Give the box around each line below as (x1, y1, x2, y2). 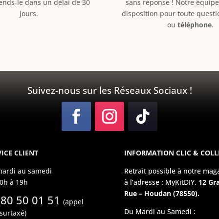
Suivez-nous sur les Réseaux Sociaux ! (27, 84, 192, 97)
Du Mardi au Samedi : (124, 206, 196, 216)
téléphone (177, 20, 212, 30)
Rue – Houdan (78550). (124, 188, 199, 198)
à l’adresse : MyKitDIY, (124, 177, 198, 187)
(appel (63, 197, 84, 206)
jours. (19, 9, 38, 19)
